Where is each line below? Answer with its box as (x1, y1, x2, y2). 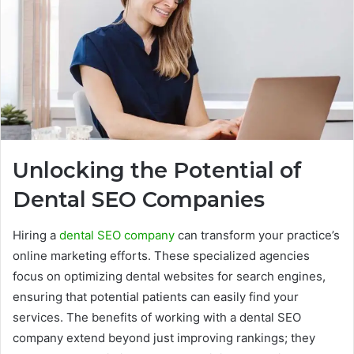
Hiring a (13, 227, 59, 243)
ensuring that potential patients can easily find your (13, 288, 299, 304)
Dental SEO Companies (13, 186, 265, 213)
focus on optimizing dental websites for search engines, (13, 268, 326, 284)
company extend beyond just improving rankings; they (13, 330, 315, 345)
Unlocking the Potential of (13, 157, 302, 184)
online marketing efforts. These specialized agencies (13, 247, 310, 263)
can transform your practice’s (175, 227, 340, 243)
